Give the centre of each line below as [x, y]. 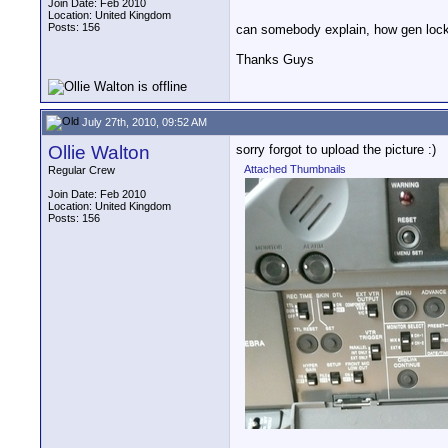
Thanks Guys [275, 60]
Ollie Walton [99, 152]
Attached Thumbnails [295, 169]
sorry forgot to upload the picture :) [336, 149]
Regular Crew [81, 170]
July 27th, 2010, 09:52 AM [143, 121]
